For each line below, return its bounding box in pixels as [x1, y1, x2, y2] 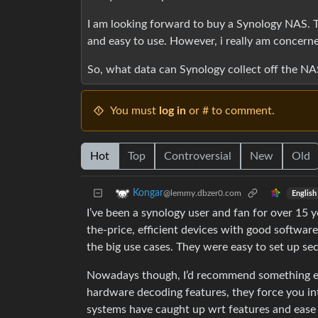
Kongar [133, 188, 163, 199]
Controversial [164, 150, 231, 163]
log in [159, 105, 186, 117]
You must [110, 105, 159, 117]
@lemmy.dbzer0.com [163, 189, 241, 198]
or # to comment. [186, 105, 275, 117]
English [291, 190, 317, 197]
